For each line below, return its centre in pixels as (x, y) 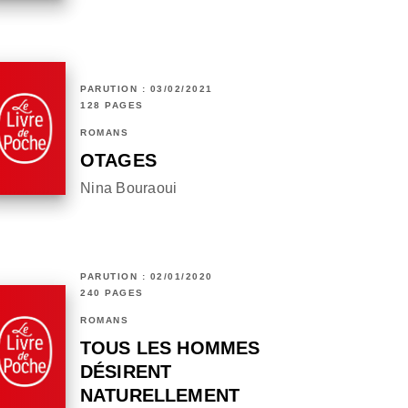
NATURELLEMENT (160, 396)
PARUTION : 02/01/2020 (147, 277)
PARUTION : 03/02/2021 (147, 89)
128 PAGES (112, 106)
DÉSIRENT (126, 372)
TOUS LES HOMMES (170, 348)
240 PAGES (112, 293)
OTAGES (118, 161)
